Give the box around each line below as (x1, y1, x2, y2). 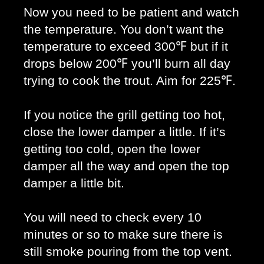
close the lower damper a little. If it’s (24, 124, 226, 139)
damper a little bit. (24, 176, 128, 190)
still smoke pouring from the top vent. (24, 244, 232, 259)
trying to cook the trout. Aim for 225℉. (24, 73, 239, 88)
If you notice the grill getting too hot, (24, 107, 225, 122)
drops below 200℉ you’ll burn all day (24, 56, 230, 71)
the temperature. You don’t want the (24, 22, 224, 37)
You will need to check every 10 (24, 210, 202, 225)
